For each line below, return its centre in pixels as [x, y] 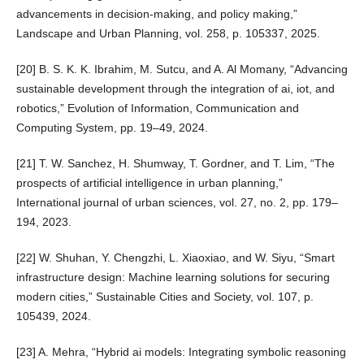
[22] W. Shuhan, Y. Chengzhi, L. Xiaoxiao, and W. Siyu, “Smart [175, 258]
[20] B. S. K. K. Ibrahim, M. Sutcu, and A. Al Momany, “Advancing [182, 69]
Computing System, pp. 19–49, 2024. [112, 128]
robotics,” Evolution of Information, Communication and [157, 108]
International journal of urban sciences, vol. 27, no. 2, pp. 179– [177, 203]
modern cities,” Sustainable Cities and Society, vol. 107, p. [165, 297]
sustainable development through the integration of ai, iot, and [175, 89]
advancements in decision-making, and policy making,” [156, 13]
